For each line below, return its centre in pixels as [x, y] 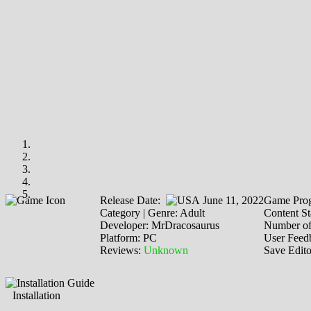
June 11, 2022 [232, 200]
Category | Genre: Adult [152, 212]
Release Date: [133, 200]
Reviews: [122, 250]
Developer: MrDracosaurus [160, 225]
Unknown [166, 250]
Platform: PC [128, 237]
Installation [36, 295]
